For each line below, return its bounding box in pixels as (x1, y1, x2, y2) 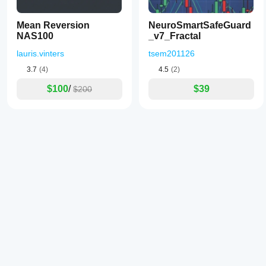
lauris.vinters (17, 49, 64, 58)
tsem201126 (148, 49, 195, 58)
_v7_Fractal (148, 31, 201, 41)
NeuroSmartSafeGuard (148, 20, 251, 30)
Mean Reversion (17, 20, 90, 30)
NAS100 (17, 31, 53, 41)
